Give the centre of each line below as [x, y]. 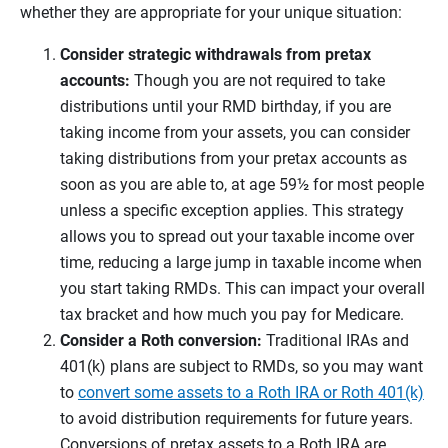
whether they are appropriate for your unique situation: [213, 13]
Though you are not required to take [259, 81]
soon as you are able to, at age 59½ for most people [242, 185]
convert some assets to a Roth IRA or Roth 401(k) [251, 393]
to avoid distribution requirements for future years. [236, 419]
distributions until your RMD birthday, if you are [225, 107]
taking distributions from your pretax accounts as [233, 159]
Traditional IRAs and [335, 341]
